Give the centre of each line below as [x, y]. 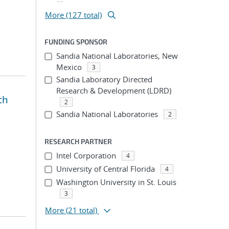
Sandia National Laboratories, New [117, 56]
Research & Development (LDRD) [113, 90]
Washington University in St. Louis [116, 182]
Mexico [69, 67]
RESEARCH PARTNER [78, 141]
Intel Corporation [86, 155]
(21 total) [82, 210]
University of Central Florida [105, 169]
